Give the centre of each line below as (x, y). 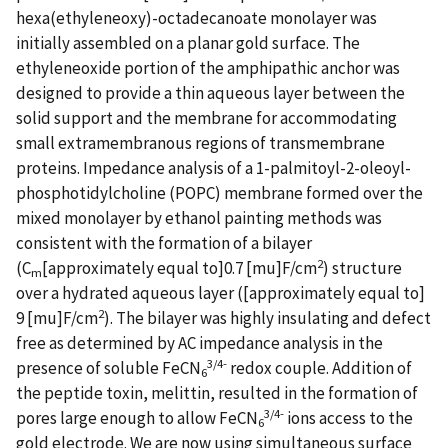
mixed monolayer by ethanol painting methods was (199, 217)
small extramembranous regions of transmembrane (200, 142)
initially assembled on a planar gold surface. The (188, 42)
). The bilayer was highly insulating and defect (267, 317)
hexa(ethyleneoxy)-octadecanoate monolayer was (196, 17)
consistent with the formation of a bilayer (164, 242)
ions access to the (348, 417)
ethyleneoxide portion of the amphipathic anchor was (208, 67)
